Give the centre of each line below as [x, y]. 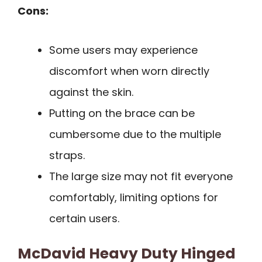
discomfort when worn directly [129, 71]
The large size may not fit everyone [141, 176]
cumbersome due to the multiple [135, 134]
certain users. [84, 218]
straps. [67, 155]
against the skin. [91, 92]
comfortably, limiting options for [134, 197]
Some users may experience [123, 50]
